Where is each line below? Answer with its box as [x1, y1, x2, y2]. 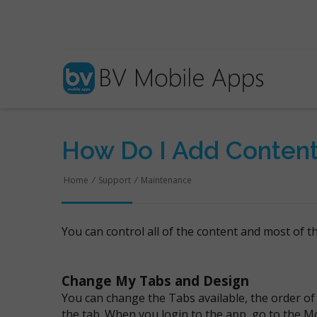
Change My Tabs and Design [62, 272, 249, 289]
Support [98, 174, 131, 186]
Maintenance [141, 174, 192, 186]
